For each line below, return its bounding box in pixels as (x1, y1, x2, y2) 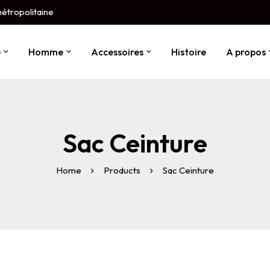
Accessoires (90, 46, 143, 58)
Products (104, 164, 140, 176)
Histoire (171, 46, 206, 58)
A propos (225, 46, 266, 58)
